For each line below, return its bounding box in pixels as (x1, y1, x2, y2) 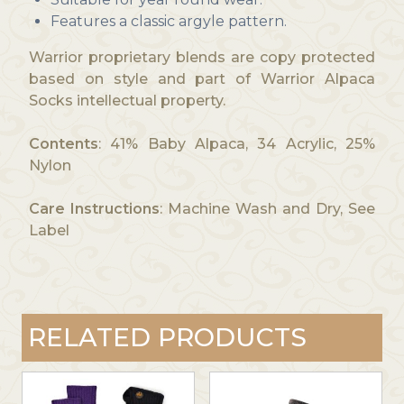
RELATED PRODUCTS (27, 322, 307, 353)
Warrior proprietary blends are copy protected (28, 49, 376, 67)
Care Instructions (28, 200, 160, 218)
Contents (28, 135, 98, 153)
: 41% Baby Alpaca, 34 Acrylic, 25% (97, 135, 376, 153)
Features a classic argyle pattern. (50, 13, 287, 31)
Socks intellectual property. (28, 92, 225, 110)
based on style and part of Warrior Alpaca (28, 70, 376, 88)
